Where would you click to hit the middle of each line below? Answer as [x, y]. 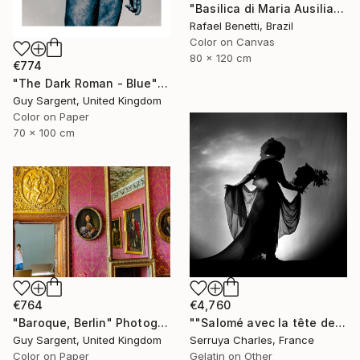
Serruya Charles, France [252, 340]
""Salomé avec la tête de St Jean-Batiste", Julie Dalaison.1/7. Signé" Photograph [340, 323]
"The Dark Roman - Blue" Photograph [162, 83]
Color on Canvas [232, 42]
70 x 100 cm [44, 132]
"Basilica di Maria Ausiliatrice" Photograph [339, 9]
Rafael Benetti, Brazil [241, 26]
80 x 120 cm [221, 58]
